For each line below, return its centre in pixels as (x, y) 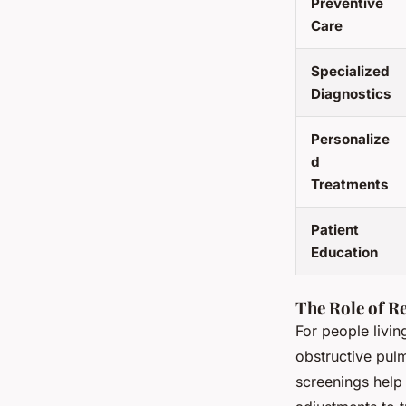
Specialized (350, 71)
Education (344, 252)
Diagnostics (351, 93)
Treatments (350, 184)
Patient (335, 229)
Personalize (350, 139)
